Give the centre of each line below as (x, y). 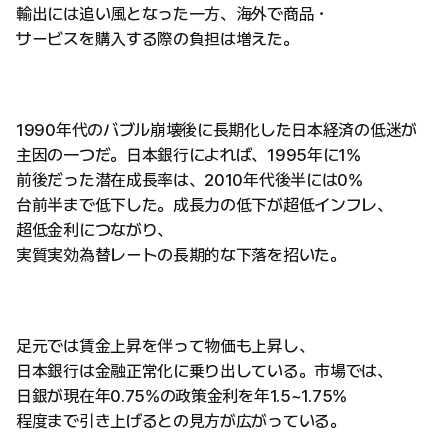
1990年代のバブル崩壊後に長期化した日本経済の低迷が (216, 130)
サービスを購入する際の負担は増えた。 (157, 39)
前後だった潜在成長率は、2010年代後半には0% (189, 180)
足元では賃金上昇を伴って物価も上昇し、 (165, 346)
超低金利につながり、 (94, 230)
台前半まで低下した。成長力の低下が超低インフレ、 (204, 205)
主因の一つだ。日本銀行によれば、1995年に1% (188, 155)
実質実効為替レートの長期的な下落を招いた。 (181, 255)
